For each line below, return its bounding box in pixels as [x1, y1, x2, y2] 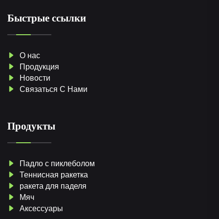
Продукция [18, 62, 59, 71]
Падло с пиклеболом [18, 159, 95, 168]
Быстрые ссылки [7, 12, 86, 24]
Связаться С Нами [18, 85, 88, 93]
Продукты [7, 120, 55, 132]
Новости [18, 73, 50, 82]
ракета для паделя [18, 181, 87, 190]
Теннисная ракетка [18, 170, 88, 179]
